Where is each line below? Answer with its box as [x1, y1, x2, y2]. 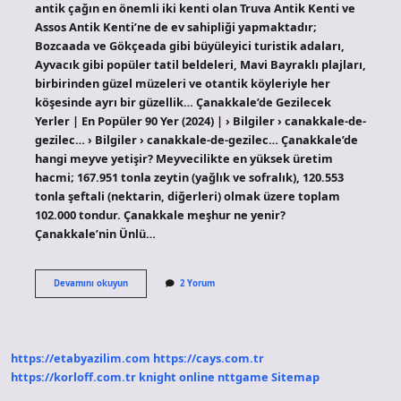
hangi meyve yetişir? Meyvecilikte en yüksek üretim [34, 149, 333, 166]
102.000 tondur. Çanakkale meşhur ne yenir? [34, 206, 286, 223]
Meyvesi [126, 301, 162, 313]
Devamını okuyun [53, 277, 128, 289]
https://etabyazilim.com [11, 350, 150, 367]
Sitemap [271, 369, 320, 386]
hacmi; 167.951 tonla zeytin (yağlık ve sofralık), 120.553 [34, 168, 344, 185]
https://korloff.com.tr [11, 369, 136, 386]
